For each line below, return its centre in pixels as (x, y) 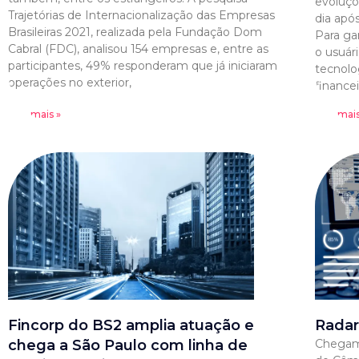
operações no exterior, (70, 82)
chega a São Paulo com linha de (128, 345)
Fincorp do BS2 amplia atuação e (131, 325)
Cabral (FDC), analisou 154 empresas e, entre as (138, 48)
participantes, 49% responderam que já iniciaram (143, 65)
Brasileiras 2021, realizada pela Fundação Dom (135, 32)
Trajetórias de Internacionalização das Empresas (141, 15)
